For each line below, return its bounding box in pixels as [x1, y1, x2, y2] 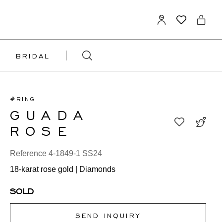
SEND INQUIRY [75, 211, 141, 219]
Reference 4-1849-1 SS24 [9, 149, 102, 158]
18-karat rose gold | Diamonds [9, 165, 115, 173]
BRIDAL [16, 51, 51, 59]
